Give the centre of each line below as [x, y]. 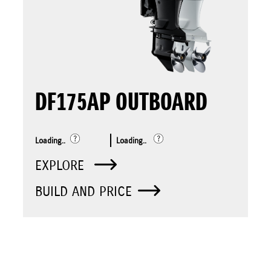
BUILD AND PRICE [83, 192]
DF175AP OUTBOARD [121, 103]
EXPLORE [62, 166]
